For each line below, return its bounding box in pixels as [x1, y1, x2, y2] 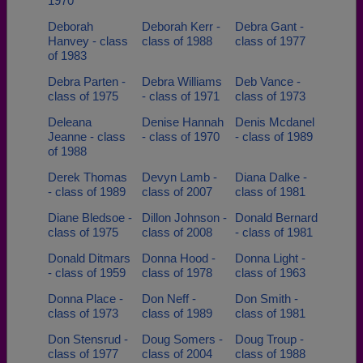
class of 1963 [235, 266, 305, 280]
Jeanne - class [48, 130, 126, 143]
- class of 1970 [141, 130, 220, 143]
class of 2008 [141, 225, 212, 239]
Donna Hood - [141, 251, 216, 265]
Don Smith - [235, 292, 298, 305]
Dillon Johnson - [141, 211, 227, 224]
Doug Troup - [235, 332, 304, 346]
